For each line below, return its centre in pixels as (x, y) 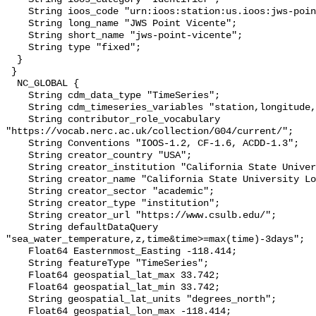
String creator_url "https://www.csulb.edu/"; (17, 216)
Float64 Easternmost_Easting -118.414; (17, 252)
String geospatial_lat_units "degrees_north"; (17, 300)
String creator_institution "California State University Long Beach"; (17, 168)
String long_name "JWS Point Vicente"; (17, 24)
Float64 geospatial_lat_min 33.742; (17, 288)
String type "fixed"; (17, 48)
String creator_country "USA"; (17, 156)
